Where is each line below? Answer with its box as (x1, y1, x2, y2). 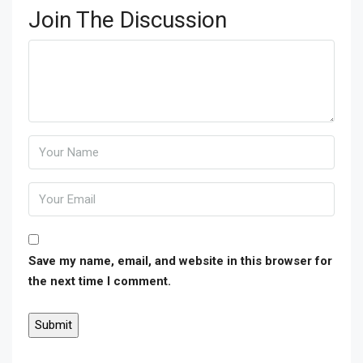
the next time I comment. (28, 274, 171, 288)
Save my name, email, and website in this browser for (28, 254, 332, 268)
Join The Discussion (28, 6, 227, 33)
